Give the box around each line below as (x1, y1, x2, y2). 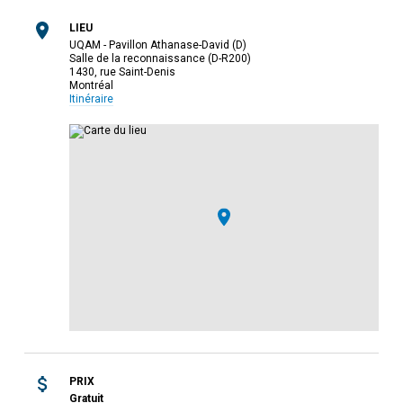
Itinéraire (68, 93, 113, 106)
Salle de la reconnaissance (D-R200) (68, 52, 251, 66)
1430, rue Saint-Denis (68, 66, 175, 79)
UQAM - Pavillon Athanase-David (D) (68, 39, 246, 52)
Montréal (68, 79, 113, 93)
